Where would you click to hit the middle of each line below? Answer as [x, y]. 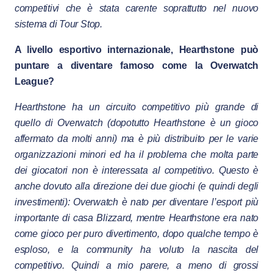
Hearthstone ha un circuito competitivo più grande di [136, 107]
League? [34, 82]
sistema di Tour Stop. [58, 24]
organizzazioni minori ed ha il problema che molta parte [136, 155]
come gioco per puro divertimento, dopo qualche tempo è [136, 234]
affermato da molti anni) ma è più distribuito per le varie [136, 139]
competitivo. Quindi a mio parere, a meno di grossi [136, 266]
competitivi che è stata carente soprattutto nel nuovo [136, 9]
